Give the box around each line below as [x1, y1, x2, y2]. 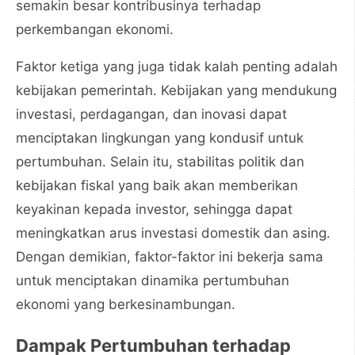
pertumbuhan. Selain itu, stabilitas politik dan [16, 154, 304, 170]
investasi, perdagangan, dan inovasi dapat [16, 106, 287, 122]
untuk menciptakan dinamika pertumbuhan [16, 273, 289, 288]
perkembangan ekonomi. [16, 21, 174, 37]
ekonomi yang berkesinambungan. [16, 296, 235, 312]
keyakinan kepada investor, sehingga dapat [16, 201, 292, 217]
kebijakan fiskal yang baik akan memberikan [16, 177, 298, 193]
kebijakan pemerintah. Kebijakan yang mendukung [16, 82, 337, 98]
